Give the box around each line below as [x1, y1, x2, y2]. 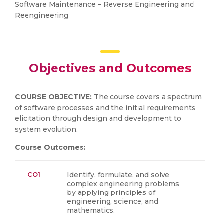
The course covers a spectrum [94, 92, 202, 101]
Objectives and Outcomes [29, 61, 191, 75]
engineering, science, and [67, 197, 158, 206]
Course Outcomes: [15, 143, 85, 152]
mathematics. [67, 206, 115, 215]
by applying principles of [67, 188, 155, 197]
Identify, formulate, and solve [67, 170, 169, 179]
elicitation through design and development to [15, 114, 181, 123]
